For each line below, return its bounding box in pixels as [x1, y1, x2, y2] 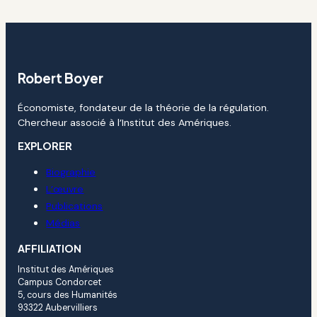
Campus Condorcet [18, 276, 102, 288]
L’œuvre [46, 182, 84, 195]
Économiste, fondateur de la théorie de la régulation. [18, 100, 270, 114]
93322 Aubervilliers [18, 301, 98, 313]
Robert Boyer [18, 69, 104, 86]
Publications [46, 199, 103, 212]
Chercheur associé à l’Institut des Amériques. [18, 115, 232, 129]
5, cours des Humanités [18, 289, 118, 301]
